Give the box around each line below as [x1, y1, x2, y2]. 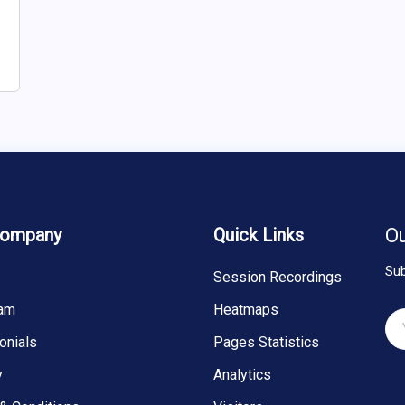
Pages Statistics [213, 334, 319, 352]
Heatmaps [213, 301, 278, 319]
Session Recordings [213, 268, 342, 287]
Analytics [213, 366, 271, 384]
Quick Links [213, 224, 304, 247]
